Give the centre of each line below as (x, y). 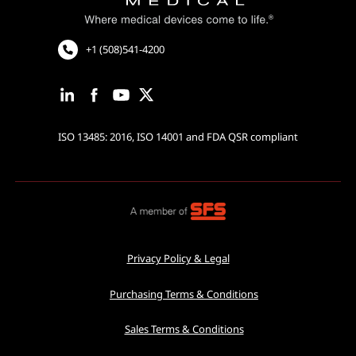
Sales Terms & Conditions (184, 329)
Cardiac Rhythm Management (86, 12)
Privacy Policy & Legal (178, 259)
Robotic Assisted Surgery (74, 31)
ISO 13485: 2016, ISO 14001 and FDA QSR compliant (178, 137)
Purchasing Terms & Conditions (184, 294)
